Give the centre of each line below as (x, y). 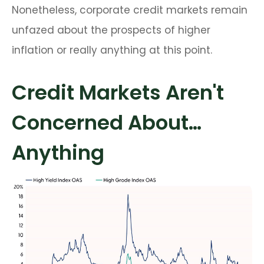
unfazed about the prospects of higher (111, 30)
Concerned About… (107, 123)
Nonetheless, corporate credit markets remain (130, 10)
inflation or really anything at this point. (112, 50)
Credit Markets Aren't (118, 93)
